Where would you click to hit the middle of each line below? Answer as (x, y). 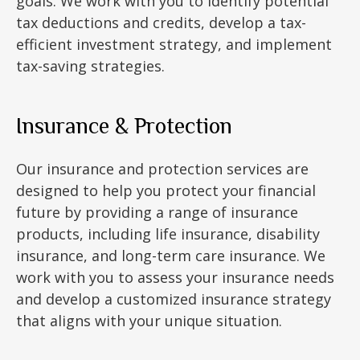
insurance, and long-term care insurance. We (171, 256)
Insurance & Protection (124, 126)
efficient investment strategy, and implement (174, 44)
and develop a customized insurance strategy (174, 299)
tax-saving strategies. (90, 66)
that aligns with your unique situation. (149, 321)
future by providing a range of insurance (157, 212)
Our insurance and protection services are (162, 169)
